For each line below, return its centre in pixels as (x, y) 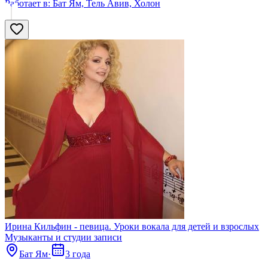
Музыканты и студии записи (63, 237)
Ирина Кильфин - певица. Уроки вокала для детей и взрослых (132, 226)
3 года (78, 254)
